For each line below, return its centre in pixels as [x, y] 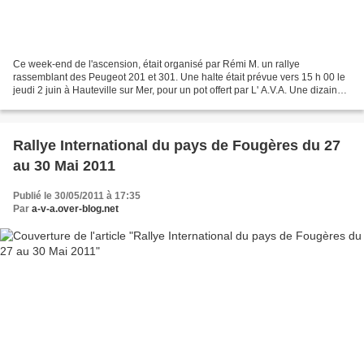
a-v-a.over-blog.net [75, 208]
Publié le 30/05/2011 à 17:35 [77, 195]
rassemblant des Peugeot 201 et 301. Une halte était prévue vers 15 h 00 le [179, 77]
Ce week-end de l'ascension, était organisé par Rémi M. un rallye [156, 64]
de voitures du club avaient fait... [84, 103]
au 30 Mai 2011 [64, 165]
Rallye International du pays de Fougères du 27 [177, 145]
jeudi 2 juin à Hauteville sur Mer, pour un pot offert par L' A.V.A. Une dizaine [178, 90]
